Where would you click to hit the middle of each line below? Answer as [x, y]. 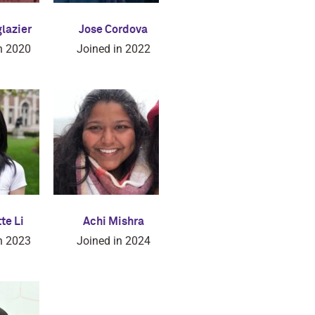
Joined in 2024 [113, 241]
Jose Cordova [113, 30]
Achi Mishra [113, 221]
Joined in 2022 [113, 49]
